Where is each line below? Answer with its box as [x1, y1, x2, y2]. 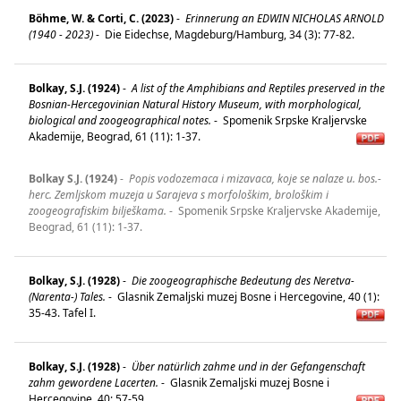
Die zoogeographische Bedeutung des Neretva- [129, 272, 354, 288]
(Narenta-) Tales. [29, 288, 106, 304]
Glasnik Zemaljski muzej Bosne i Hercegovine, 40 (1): [115, 288, 380, 304]
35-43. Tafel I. [29, 304, 104, 320]
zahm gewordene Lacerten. [29, 374, 158, 390]
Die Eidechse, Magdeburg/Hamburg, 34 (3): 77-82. [102, 26, 360, 42]
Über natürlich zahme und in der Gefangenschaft [129, 358, 365, 374]
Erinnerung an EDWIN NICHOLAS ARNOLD [183, 10, 384, 26]
